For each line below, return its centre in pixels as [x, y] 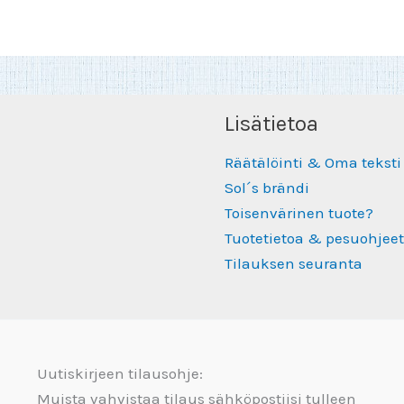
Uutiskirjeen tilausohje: [119, 374]
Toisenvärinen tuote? [299, 212]
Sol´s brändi [267, 187]
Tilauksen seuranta [294, 263]
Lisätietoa [271, 123]
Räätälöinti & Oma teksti [313, 162]
